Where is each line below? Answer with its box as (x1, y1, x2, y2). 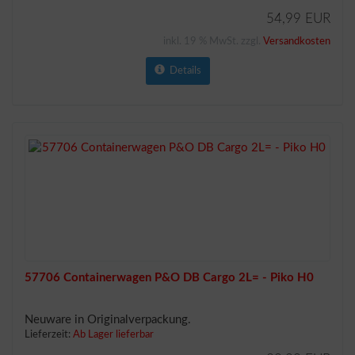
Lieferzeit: (25, 330, 73, 340)
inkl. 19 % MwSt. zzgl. (163, 36, 263, 47)
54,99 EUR (266, 12, 330, 25)
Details (164, 66, 201, 76)
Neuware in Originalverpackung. (25, 314, 191, 326)
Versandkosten (263, 36, 330, 47)
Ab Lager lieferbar (73, 330, 154, 340)
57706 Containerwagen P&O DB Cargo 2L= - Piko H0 (25, 272, 314, 284)
